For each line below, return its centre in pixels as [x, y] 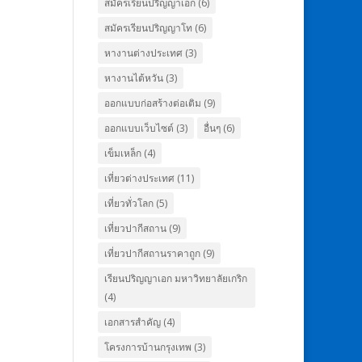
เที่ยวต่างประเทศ [139, 178]
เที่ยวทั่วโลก [128, 203]
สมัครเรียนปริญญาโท [148, 28]
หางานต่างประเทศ [143, 53]
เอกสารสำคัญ [132, 322]
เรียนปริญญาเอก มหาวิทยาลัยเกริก [175, 278]
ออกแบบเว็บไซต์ [139, 128]
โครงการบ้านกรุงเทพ [147, 347]
